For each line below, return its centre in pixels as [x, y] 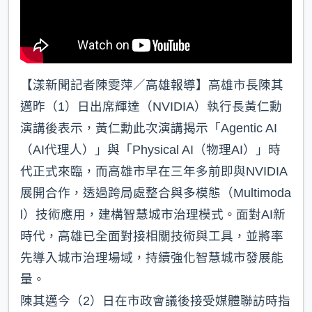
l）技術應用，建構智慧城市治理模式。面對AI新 [153, 215]
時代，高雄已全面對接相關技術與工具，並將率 [152, 236]
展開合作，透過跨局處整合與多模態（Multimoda [156, 193]
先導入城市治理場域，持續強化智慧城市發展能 [152, 258]
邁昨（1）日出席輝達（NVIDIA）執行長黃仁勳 [151, 107]
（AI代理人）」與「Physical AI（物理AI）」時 [150, 150]
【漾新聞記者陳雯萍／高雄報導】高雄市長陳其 [152, 85]
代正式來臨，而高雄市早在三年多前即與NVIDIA [154, 172]
